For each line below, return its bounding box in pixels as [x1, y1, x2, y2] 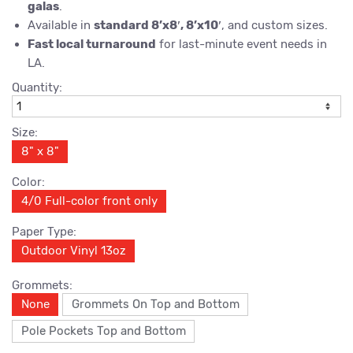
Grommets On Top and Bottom [71, 297, 240, 311]
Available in [28, 18, 94, 32]
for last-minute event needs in [156, 37, 327, 51]
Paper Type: [12, 225, 76, 239]
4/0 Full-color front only [20, 194, 158, 208]
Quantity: [12, 80, 62, 95]
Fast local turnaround [28, 37, 156, 51]
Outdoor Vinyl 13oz [20, 243, 126, 258]
